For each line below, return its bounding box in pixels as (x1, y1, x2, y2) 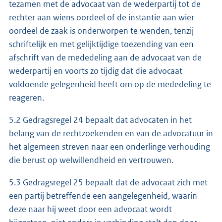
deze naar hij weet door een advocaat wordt (9, 203, 172, 215)
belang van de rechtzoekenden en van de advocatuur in (9, 127, 213, 139)
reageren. (9, 92, 44, 103)
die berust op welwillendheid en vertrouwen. (9, 154, 173, 166)
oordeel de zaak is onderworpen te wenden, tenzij (9, 25, 194, 36)
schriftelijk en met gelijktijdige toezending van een (9, 38, 194, 50)
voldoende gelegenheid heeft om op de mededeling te (9, 78, 211, 90)
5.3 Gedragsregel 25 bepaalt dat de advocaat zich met (9, 176, 208, 188)
